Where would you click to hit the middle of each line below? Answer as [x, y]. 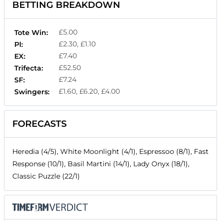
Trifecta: [29, 68]
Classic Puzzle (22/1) [46, 176]
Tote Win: [31, 32]
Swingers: [32, 92]
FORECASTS [39, 124]
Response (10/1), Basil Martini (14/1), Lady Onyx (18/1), [101, 164]
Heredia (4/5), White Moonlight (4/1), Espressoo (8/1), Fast [110, 151]
